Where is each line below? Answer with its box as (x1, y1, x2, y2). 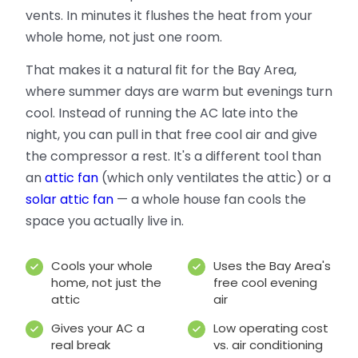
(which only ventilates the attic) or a (98, 169, 331, 188)
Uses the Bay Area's (213, 257, 332, 275)
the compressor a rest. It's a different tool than (26, 147, 321, 166)
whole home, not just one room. (26, 28, 222, 47)
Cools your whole (51, 257, 153, 275)
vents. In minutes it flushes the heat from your (26, 6, 312, 26)
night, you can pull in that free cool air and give (26, 125, 317, 145)
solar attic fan (26, 190, 113, 209)
